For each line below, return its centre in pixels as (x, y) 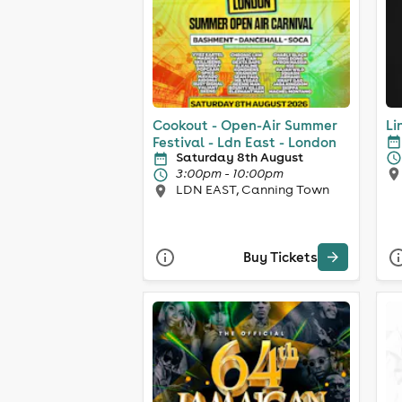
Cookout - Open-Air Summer (245, 125)
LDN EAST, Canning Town (253, 189)
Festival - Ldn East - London (308, 142)
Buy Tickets (280, 258)
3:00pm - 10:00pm (230, 173)
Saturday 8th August (240, 157)
